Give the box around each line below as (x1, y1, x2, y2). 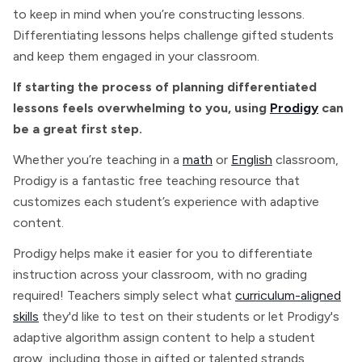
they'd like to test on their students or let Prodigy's (39, 309, 339, 324)
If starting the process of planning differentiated (13, 79, 317, 95)
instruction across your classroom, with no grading (13, 267, 307, 282)
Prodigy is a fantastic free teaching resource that (13, 173, 300, 188)
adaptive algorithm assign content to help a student (13, 330, 315, 345)
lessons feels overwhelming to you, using (13, 100, 270, 116)
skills (13, 309, 39, 324)
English (231, 152, 272, 167)
